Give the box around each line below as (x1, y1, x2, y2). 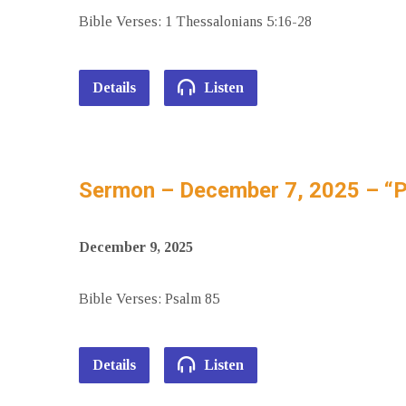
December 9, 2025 (79, 239, 193, 255)
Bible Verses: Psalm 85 (79, 291, 219, 306)
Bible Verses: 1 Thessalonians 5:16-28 (79, 14, 312, 29)
